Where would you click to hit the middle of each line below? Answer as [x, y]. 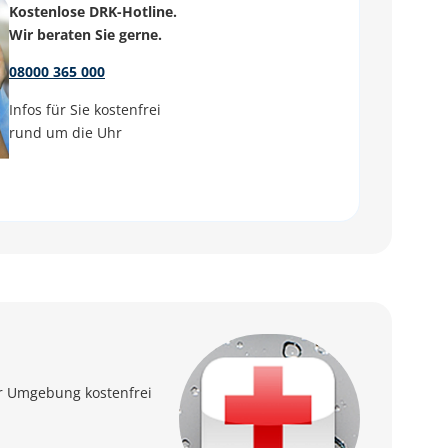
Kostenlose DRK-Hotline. [93, 11]
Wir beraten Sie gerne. [85, 34]
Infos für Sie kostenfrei [85, 109]
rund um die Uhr [65, 132]
